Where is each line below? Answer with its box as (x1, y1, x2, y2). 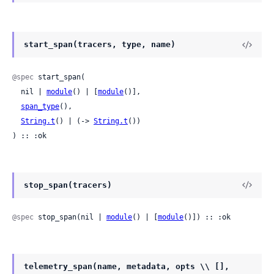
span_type (21, 102, 59, 111)
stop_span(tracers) (24, 180, 112, 190)
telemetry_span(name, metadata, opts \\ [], (24, 261, 229, 271)
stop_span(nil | (34, 212, 106, 221)
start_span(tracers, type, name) (24, 40, 176, 50)
